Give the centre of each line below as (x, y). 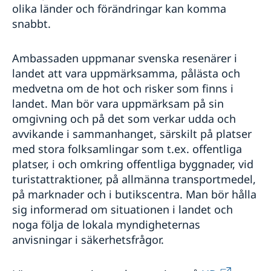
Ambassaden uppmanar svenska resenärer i (125, 58)
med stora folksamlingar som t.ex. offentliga (127, 149)
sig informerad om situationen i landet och (122, 210)
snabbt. (33, 24)
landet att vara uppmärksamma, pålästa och (126, 73)
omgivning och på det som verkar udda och (124, 119)
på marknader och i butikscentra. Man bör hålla (134, 194)
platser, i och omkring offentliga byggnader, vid (133, 164)
